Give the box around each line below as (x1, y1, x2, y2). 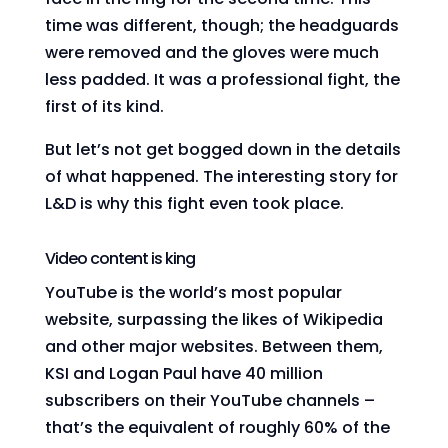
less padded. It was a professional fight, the (44, 68, 400, 91)
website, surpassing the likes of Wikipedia (44, 308, 383, 331)
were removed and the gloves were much (44, 41, 379, 64)
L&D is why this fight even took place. (44, 192, 344, 215)
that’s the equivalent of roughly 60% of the (44, 416, 390, 439)
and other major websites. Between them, (44, 335, 383, 358)
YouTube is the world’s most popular (44, 281, 342, 304)
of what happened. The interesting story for (44, 165, 398, 188)
